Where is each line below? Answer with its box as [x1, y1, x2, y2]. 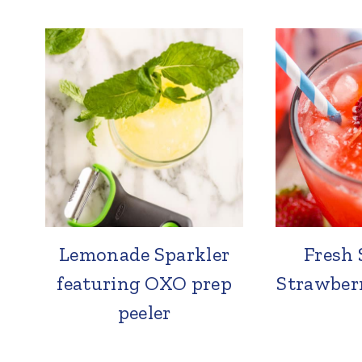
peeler [117, 300, 171, 324]
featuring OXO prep [57, 271, 233, 295]
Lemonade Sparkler [58, 242, 230, 266]
